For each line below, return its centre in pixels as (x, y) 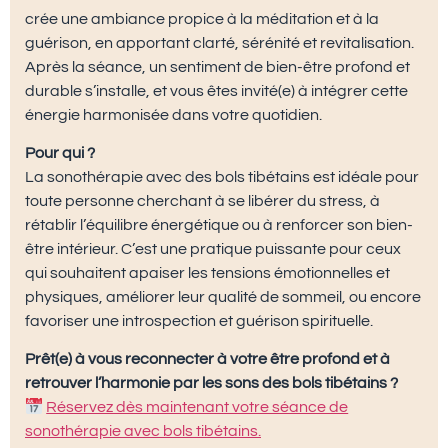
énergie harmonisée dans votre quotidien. (173, 114)
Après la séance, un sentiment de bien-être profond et (217, 66)
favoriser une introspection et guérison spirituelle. (199, 320)
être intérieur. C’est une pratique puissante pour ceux (213, 248)
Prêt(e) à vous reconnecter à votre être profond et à (207, 359)
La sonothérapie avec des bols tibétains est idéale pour (222, 176)
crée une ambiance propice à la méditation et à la (202, 18)
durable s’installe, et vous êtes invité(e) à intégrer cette (216, 90)
